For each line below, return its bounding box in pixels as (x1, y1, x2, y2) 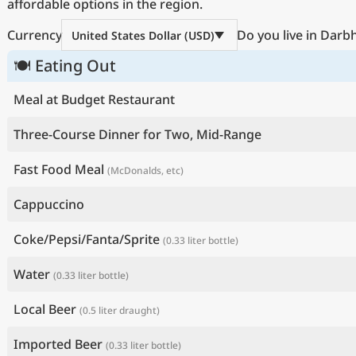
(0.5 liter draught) (79, 304, 160, 317)
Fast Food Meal (14, 161, 104, 178)
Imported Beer (14, 335, 103, 353)
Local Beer (14, 300, 76, 318)
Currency (7, 26, 62, 44)
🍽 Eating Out (14, 55, 116, 76)
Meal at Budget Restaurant (14, 91, 175, 108)
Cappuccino (14, 195, 84, 213)
